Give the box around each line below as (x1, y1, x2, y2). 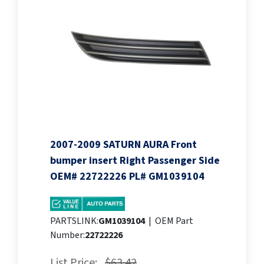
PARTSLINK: (50, 214, 98, 228)
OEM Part (155, 214, 193, 228)
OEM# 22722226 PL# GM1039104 (50, 169, 204, 184)
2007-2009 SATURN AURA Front (50, 137, 197, 153)
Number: (50, 229, 85, 242)
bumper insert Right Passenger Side (50, 153, 220, 169)
